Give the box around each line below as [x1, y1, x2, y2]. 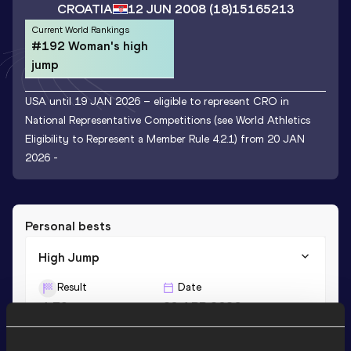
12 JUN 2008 [127, 2, 206, 17]
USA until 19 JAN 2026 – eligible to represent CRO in [25, 94, 289, 108]
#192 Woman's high [31, 38, 148, 53]
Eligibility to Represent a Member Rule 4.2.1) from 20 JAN [25, 132, 305, 146]
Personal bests [25, 218, 111, 233]
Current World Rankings [31, 24, 129, 35]
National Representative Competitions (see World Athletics [25, 113, 310, 127]
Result [57, 280, 87, 294]
